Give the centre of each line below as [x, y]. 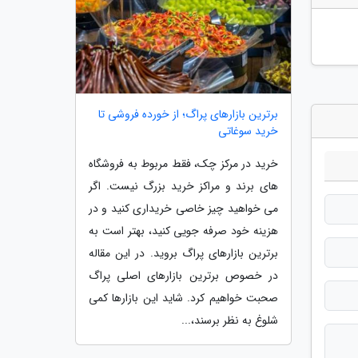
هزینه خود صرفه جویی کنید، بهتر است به [183, 231]
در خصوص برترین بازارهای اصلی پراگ [183, 275]
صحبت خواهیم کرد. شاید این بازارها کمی [183, 298]
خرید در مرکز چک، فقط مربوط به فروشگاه [183, 163]
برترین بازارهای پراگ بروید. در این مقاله [183, 253]
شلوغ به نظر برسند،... [230, 320]
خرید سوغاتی [248, 131]
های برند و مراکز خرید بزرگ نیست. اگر [183, 186]
